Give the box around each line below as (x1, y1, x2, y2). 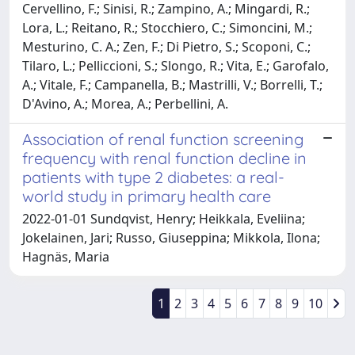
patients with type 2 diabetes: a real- (22, 166, 284, 187)
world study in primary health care (22, 185, 271, 206)
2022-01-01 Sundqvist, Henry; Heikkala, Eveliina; (22, 209, 305, 227)
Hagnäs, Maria (22, 247, 109, 265)
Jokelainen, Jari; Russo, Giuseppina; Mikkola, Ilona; (22, 228, 320, 246)
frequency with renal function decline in (22, 147, 307, 168)
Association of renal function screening (22, 128, 303, 149)
